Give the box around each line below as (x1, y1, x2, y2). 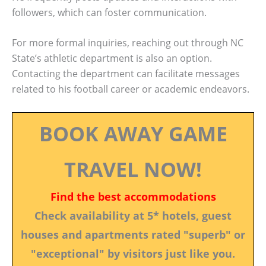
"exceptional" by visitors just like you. (31, 246, 235, 261)
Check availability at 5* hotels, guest (34, 208, 232, 223)
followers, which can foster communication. (12, 5, 207, 19)
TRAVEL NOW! (64, 155, 202, 183)
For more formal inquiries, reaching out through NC (12, 36, 243, 50)
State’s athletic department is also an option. (12, 52, 212, 65)
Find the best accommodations (50, 189, 216, 204)
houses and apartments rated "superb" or (21, 227, 245, 242)
